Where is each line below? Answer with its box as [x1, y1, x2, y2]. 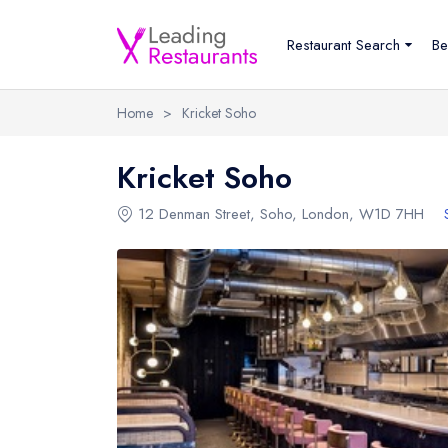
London [302, 203, 349, 225]
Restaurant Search [287, 33, 400, 56]
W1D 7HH [359, 203, 424, 225]
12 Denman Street [138, 203, 250, 225]
